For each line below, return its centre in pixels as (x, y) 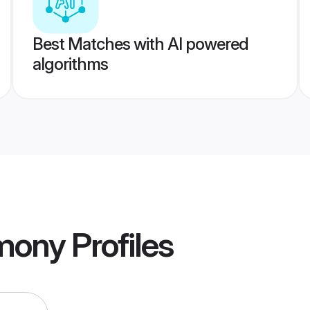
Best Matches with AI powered (140, 44)
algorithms (70, 64)
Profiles (119, 245)
